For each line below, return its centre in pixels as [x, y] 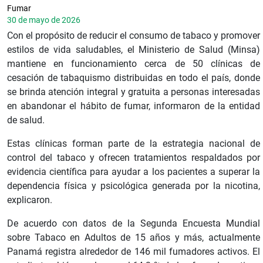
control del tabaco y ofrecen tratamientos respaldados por [134, 158]
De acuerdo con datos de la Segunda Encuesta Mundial [134, 224]
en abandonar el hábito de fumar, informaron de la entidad [134, 106]
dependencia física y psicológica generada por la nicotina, [134, 186]
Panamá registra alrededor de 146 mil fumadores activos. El [134, 252]
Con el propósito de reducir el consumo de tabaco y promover [134, 36]
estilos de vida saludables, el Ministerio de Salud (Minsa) [134, 50]
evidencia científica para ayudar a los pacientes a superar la [134, 172]
